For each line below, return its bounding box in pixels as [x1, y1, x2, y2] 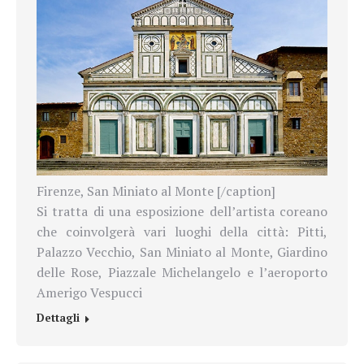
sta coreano [256, 202, 328, 221]
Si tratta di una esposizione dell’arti [37, 202, 257, 221]
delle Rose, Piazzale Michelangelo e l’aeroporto [37, 263, 327, 282]
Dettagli [37, 310, 80, 326]
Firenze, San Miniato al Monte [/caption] [37, 182, 275, 201]
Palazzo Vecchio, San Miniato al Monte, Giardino [37, 243, 327, 262]
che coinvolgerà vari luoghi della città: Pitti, [37, 223, 327, 241]
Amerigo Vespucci [37, 284, 142, 302]
